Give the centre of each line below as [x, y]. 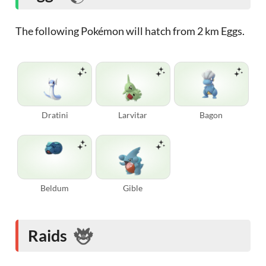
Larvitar [133, 115]
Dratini [55, 115]
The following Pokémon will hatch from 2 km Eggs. [130, 31]
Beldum [55, 188]
